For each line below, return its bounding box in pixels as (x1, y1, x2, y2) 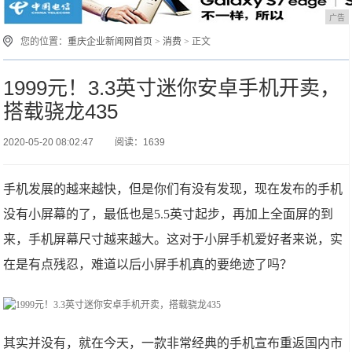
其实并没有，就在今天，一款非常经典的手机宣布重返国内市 (3, 336, 343, 350)
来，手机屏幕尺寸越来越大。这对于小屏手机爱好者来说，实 (3, 233, 343, 246)
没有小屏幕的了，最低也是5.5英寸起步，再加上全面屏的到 (3, 207, 334, 221)
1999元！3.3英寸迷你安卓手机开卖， (3, 76, 341, 100)
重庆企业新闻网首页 (68, 36, 153, 47)
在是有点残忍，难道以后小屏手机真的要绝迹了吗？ (3, 258, 293, 271)
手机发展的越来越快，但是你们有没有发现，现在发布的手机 (3, 182, 343, 196)
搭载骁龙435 (3, 100, 119, 123)
